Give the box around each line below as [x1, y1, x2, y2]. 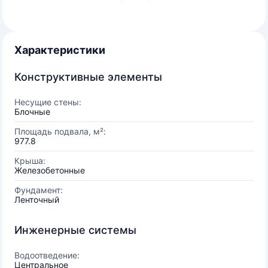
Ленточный [14, 194, 59, 205]
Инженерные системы [14, 224, 136, 236]
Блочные [14, 106, 50, 117]
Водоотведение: [14, 250, 80, 260]
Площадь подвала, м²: [14, 126, 106, 136]
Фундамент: [14, 185, 63, 195]
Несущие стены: [14, 97, 81, 107]
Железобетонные [14, 165, 85, 175]
